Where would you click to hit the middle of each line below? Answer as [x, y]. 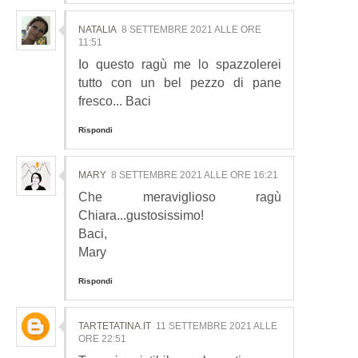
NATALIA [97, 30]
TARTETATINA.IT [115, 326]
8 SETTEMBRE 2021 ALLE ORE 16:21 [195, 175]
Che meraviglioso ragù [180, 197]
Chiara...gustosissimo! [141, 216]
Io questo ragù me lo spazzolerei [180, 65]
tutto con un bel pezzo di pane [180, 83]
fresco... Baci [115, 101]
